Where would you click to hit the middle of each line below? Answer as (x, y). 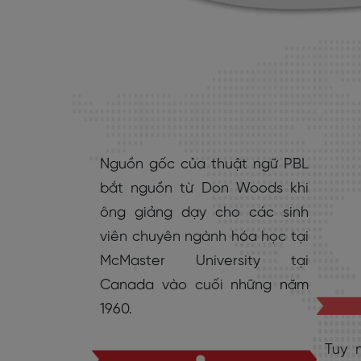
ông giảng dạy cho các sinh (204, 213)
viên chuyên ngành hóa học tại (204, 237)
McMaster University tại (204, 261)
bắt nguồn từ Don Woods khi (204, 189)
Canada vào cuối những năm (204, 285)
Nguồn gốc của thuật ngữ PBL (204, 164)
